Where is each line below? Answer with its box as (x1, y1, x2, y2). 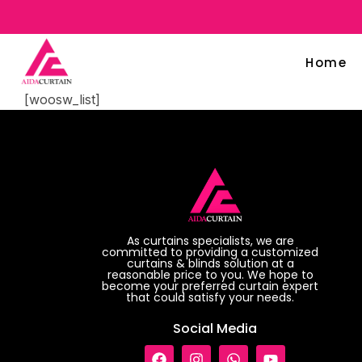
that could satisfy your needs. (126, 288, 295, 305)
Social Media (172, 318, 257, 338)
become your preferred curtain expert (102, 277, 319, 294)
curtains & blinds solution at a (126, 255, 294, 271)
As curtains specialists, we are (126, 232, 294, 249)
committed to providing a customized (102, 243, 319, 260)
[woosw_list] (24, 91, 100, 108)
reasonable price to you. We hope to (107, 266, 314, 283)
